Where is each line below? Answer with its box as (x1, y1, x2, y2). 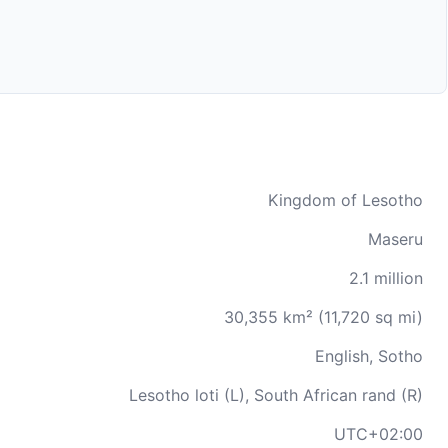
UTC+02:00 (334, 424, 423, 444)
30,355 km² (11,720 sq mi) (224, 307, 423, 327)
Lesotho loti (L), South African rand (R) (129, 385, 423, 405)
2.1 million (349, 268, 423, 288)
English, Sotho (315, 346, 423, 366)
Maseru (368, 229, 423, 249)
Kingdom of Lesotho (268, 190, 423, 210)
